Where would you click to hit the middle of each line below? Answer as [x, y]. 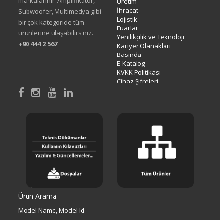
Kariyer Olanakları [144, 45]
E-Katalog [131, 63]
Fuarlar [128, 28]
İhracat [128, 10]
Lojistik [127, 19]
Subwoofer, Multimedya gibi [60, 11]
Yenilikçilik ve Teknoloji [151, 37]
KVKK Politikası [139, 72]
